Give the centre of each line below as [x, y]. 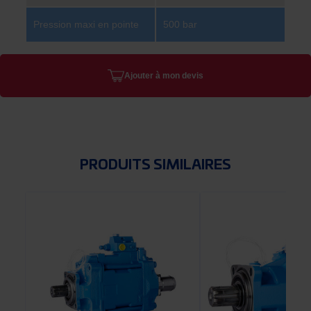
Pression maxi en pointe [86, 24]
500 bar [180, 24]
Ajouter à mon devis [164, 76]
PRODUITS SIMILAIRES [155, 165]
